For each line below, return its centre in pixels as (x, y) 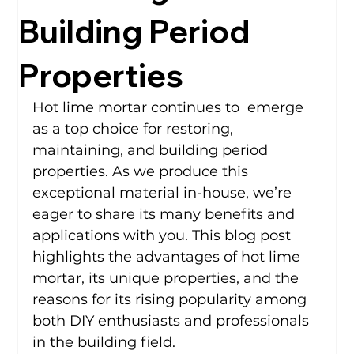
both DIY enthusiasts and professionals (173, 320)
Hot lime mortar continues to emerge (170, 107)
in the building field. (104, 342)
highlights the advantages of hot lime (169, 256)
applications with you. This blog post (164, 235)
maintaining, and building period (153, 150)
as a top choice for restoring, (135, 128)
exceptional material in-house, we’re (164, 192)
